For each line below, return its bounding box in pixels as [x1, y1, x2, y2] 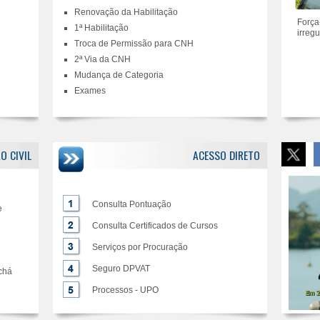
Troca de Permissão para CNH [74, 39, 194, 49]
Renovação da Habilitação [74, 7, 178, 17]
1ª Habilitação [74, 23, 129, 33]
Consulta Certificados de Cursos [92, 221, 218, 231]
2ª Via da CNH [74, 54, 131, 64]
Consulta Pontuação [92, 199, 171, 209]
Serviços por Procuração [92, 242, 188, 252]
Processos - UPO [92, 285, 159, 295]
